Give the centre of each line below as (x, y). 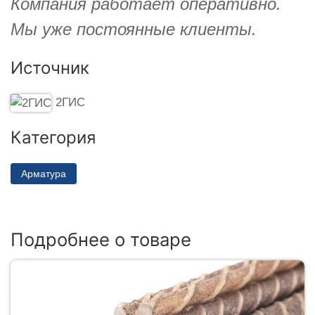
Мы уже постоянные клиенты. (134, 29)
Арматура (44, 173)
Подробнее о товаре (101, 240)
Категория (53, 137)
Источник (50, 67)
